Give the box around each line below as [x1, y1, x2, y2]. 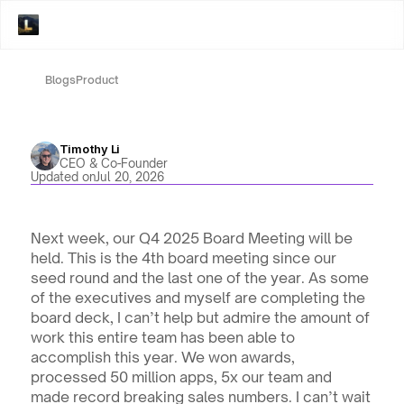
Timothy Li [59, 142, 120, 156]
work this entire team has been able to [30, 328, 295, 346]
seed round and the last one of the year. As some [30, 269, 369, 287]
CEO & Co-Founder [59, 156, 168, 170]
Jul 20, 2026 [95, 170, 164, 184]
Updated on [30, 170, 96, 184]
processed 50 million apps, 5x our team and [30, 368, 332, 386]
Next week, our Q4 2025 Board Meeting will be [30, 229, 353, 247]
